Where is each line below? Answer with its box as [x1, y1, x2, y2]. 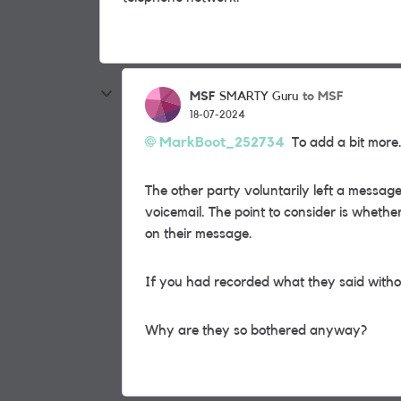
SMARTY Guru [219, 90, 298, 103]
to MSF [303, 90, 343, 103]
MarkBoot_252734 [159, 135, 285, 149]
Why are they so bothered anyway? [145, 323, 367, 337]
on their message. [145, 226, 252, 241]
